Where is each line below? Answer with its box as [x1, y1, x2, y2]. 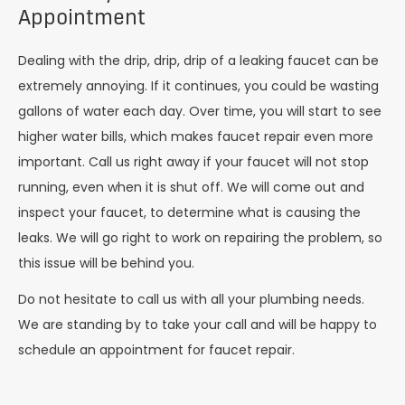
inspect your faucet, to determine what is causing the [18, 202, 361, 221]
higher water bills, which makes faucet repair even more [18, 127, 373, 146]
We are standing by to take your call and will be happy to [18, 316, 377, 334]
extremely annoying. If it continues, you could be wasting [18, 76, 379, 95]
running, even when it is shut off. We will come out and [18, 177, 364, 196]
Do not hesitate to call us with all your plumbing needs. [18, 290, 364, 309]
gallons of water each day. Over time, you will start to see [18, 101, 381, 120]
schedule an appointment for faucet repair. [18, 341, 295, 360]
